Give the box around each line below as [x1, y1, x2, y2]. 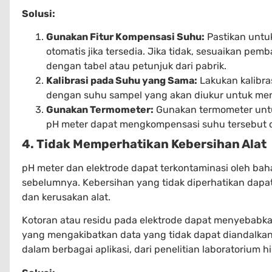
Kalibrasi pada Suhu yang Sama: [46, 74, 197, 86]
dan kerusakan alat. [22, 191, 110, 203]
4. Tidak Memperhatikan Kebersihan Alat [22, 136, 267, 151]
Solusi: [22, 7, 55, 19]
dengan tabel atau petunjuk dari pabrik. [46, 59, 226, 72]
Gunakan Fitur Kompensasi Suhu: [46, 30, 205, 42]
